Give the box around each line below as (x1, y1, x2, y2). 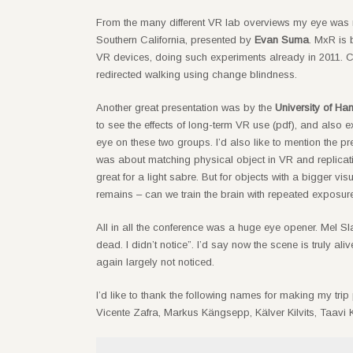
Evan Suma (255, 33, 309, 46)
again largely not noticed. (96, 255, 214, 268)
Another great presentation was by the (96, 101, 275, 113)
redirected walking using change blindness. (96, 68, 297, 80)
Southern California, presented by (96, 33, 255, 46)
